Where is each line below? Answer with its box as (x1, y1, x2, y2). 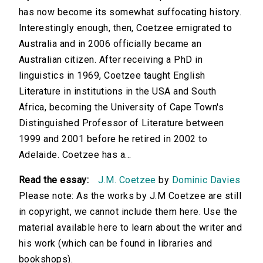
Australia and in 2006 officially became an (19, 38, 202, 50)
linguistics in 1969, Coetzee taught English (19, 70, 205, 82)
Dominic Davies (171, 174, 241, 186)
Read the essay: (19, 174, 89, 186)
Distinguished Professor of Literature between (19, 117, 224, 129)
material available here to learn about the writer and (19, 222, 242, 234)
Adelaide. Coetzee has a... (19, 149, 131, 161)
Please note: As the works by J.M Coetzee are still (19, 190, 242, 202)
